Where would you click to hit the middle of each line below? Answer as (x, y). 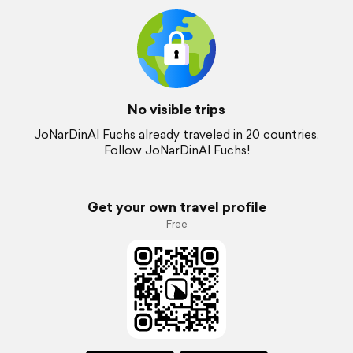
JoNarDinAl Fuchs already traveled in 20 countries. (176, 134)
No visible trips (176, 109)
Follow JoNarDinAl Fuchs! (176, 150)
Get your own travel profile (176, 207)
